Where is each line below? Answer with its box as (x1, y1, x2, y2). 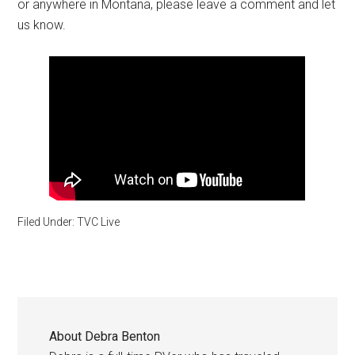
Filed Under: (17, 215, 78, 228)
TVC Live (77, 215, 120, 228)
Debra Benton (85, 328, 161, 344)
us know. (17, 17, 67, 32)
